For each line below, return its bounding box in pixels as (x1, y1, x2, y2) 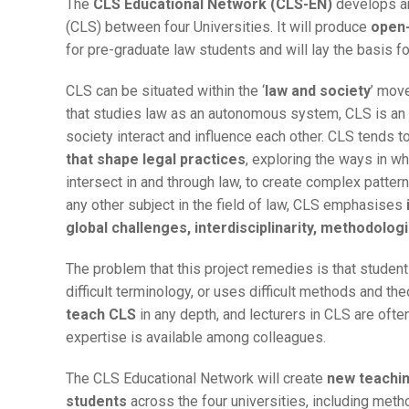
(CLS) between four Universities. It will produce (66, 18, 371, 37)
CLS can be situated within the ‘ (66, 82, 265, 100)
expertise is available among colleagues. (66, 329, 326, 347)
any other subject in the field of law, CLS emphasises (66, 196, 406, 215)
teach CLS (66, 306, 136, 324)
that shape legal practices (66, 151, 246, 169)
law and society (265, 82, 371, 100)
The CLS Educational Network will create (66, 370, 327, 388)
